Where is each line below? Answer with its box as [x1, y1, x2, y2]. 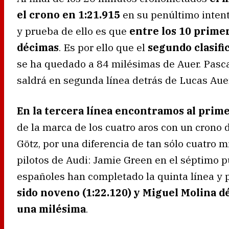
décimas [17, 40, 59, 54]
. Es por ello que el [59, 40, 148, 54]
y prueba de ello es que [17, 24, 129, 37]
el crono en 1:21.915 [17, 8, 120, 21]
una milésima [17, 202, 86, 215]
